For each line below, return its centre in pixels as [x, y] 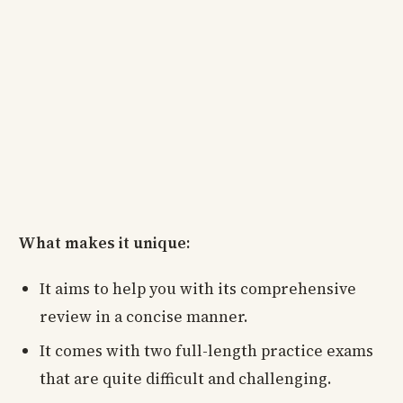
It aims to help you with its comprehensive [198, 289]
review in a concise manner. [144, 317]
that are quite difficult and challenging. [186, 378]
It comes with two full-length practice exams [206, 350]
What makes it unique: [104, 243]
